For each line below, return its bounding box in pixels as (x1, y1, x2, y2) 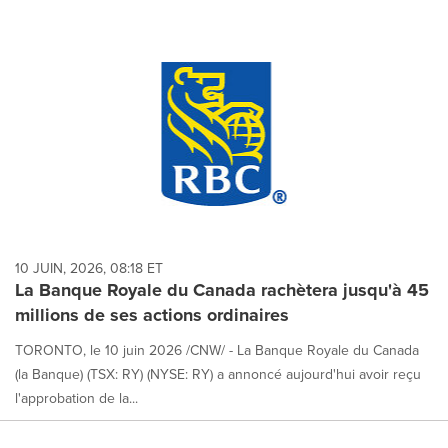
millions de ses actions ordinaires (15, 301, 289, 328)
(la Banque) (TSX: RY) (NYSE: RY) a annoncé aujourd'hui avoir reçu (15, 363, 421, 384)
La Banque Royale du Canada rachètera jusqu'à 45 (15, 276, 429, 303)
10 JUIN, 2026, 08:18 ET (15, 257, 163, 278)
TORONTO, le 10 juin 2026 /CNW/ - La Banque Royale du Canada (15, 339, 419, 360)
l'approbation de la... (15, 387, 138, 408)
